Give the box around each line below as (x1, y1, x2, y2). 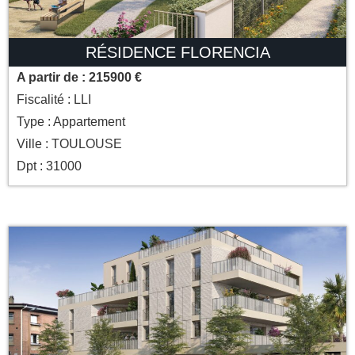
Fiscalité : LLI (17, 93, 91, 107)
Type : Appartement (17, 115, 125, 129)
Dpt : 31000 (17, 159, 82, 174)
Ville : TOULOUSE (17, 137, 122, 151)
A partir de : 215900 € (17, 71, 142, 85)
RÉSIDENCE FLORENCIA (85, 44, 270, 62)
